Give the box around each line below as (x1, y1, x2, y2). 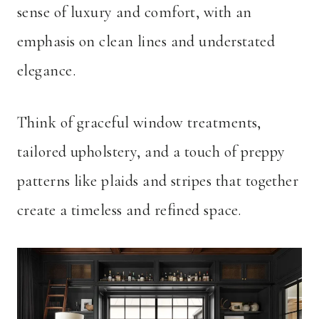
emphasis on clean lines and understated (17, 32, 276, 51)
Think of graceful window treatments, (17, 113, 261, 132)
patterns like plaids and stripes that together (17, 172, 299, 191)
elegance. (17, 61, 75, 80)
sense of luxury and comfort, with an (17, 3, 252, 22)
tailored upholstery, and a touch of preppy (17, 142, 286, 162)
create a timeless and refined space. (17, 201, 241, 220)
